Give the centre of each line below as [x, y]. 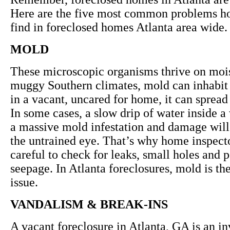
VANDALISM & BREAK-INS [89, 205]
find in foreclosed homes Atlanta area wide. [119, 27]
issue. [24, 183]
